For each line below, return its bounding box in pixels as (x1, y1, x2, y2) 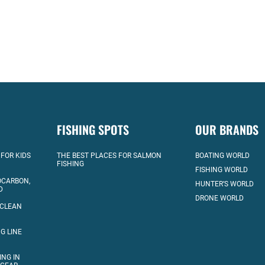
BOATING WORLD (195, 151, 250, 160)
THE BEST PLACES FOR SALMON (57, 151, 162, 160)
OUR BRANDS (195, 121, 259, 139)
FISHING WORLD (195, 166, 248, 174)
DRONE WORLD (195, 194, 244, 203)
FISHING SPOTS (57, 121, 130, 139)
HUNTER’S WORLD (195, 180, 254, 189)
